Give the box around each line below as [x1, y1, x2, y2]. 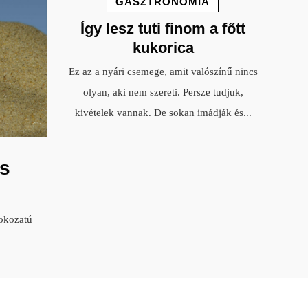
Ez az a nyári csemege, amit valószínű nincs [68, 65, 258, 77]
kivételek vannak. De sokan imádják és [74, 107, 243, 118]
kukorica [132, 38, 194, 56]
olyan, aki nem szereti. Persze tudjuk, [82, 86, 243, 98]
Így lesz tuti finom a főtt [80, 19, 246, 37]
